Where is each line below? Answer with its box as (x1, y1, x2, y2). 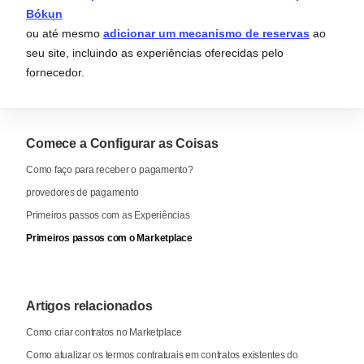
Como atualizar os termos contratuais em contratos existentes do (26, 349, 298, 361)
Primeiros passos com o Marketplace (26, 232, 193, 244)
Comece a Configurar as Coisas (26, 136, 219, 150)
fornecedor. (26, 65, 84, 79)
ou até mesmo (26, 26, 103, 40)
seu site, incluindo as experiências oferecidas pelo (26, 45, 284, 59)
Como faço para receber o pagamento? (26, 163, 193, 175)
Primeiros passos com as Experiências (26, 209, 190, 221)
